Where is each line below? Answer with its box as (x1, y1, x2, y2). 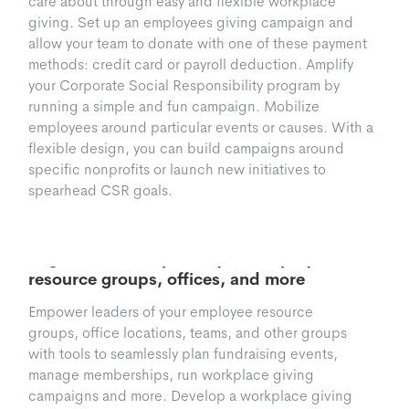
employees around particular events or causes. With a (28, 118, 374, 138)
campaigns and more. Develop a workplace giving (28, 386, 353, 406)
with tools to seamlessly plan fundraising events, (28, 344, 339, 364)
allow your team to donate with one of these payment (28, 34, 368, 54)
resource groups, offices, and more (28, 269, 306, 290)
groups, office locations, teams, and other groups (28, 323, 348, 343)
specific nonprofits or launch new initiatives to (28, 160, 327, 180)
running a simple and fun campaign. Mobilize (28, 97, 320, 117)
